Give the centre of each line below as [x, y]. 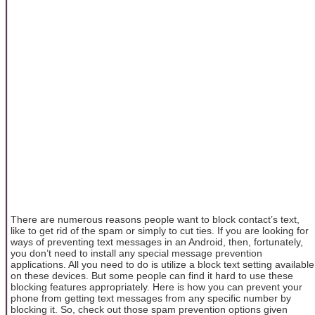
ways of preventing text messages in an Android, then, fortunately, [157, 242]
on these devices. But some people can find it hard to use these [152, 275]
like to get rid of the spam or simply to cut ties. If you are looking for [160, 230]
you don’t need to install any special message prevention [136, 253]
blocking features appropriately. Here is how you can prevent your [156, 287]
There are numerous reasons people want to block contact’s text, [155, 219]
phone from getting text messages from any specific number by [151, 298]
